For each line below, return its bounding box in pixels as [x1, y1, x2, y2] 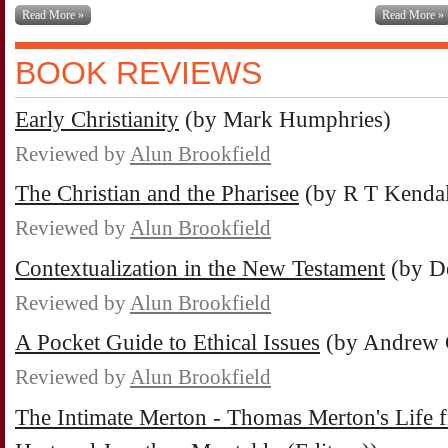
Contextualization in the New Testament [15, 255, 385, 281]
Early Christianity [15, 106, 179, 132]
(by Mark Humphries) [179, 106, 391, 132]
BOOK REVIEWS [15, 54, 262, 91]
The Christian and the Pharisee [15, 181, 299, 207]
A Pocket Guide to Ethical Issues [15, 330, 320, 356]
